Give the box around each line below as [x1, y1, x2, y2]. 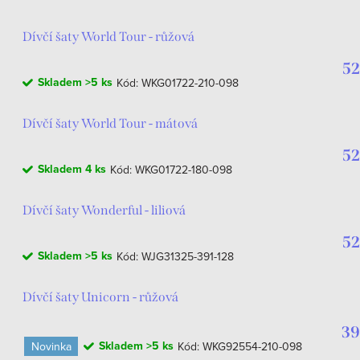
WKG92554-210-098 [202, 338, 302, 354]
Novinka [31, 337, 72, 354]
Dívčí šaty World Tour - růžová [22, 29, 194, 44]
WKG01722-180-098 [135, 162, 232, 178]
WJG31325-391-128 [141, 248, 234, 264]
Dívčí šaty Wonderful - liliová [22, 202, 186, 218]
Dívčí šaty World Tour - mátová [22, 116, 198, 131]
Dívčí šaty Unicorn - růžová [22, 289, 178, 305]
